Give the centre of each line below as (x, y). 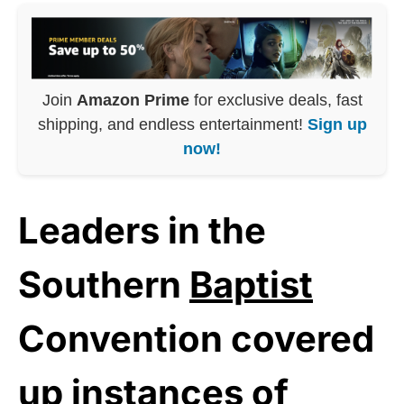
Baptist (251, 284)
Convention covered (196, 338)
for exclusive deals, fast (275, 100)
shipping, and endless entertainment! (172, 124)
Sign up (337, 124)
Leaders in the (142, 230)
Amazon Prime (133, 100)
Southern (104, 284)
